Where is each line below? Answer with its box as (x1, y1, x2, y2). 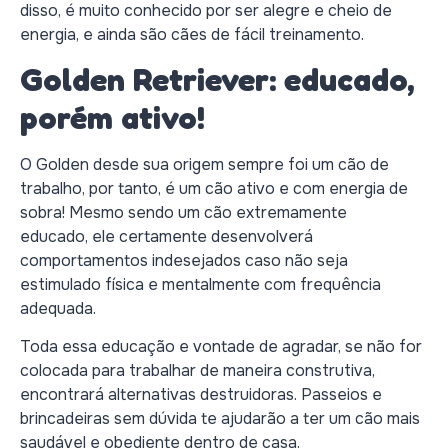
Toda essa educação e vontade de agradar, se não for (20, 336, 422, 358)
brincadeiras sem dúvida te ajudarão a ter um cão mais (20, 408, 420, 430)
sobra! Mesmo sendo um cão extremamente (20, 202, 347, 224)
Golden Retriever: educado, (20, 60, 414, 100)
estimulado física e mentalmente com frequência (20, 274, 381, 296)
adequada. (20, 298, 96, 320)
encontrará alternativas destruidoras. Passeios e (20, 384, 382, 406)
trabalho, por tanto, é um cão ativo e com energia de (20, 178, 408, 200)
